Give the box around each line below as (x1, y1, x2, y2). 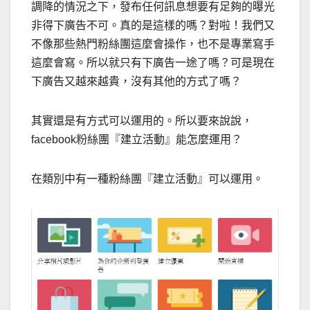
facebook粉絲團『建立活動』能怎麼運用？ (31, 134, 242, 146)
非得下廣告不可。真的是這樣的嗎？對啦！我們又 (31, 19, 275, 32)
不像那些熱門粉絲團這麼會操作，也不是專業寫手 (31, 38, 275, 51)
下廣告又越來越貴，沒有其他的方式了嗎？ (31, 75, 241, 88)
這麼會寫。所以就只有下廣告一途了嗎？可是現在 (31, 57, 275, 69)
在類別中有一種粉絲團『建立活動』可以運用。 (31, 173, 264, 185)
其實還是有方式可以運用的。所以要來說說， (31, 115, 253, 127)
